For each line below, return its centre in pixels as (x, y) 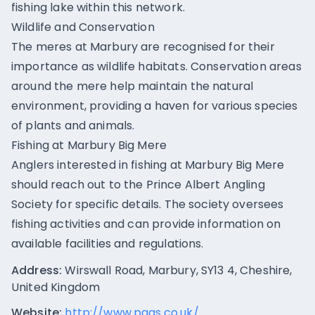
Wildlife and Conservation (83, 27)
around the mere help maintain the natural (133, 86)
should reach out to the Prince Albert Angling (138, 185)
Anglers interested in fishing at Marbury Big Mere (148, 165)
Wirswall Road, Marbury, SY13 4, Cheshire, (179, 270)
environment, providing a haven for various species (155, 106)
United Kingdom (56, 287)
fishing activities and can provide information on (146, 224)
